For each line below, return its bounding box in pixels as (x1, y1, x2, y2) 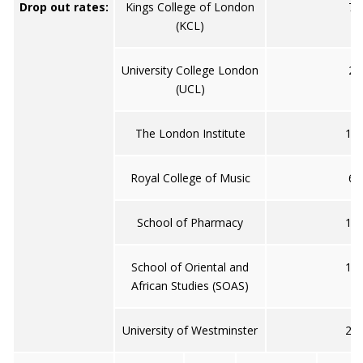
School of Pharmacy (137, 215, 243, 230)
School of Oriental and (131, 259, 249, 275)
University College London (122, 62, 258, 78)
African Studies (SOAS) (131, 278, 249, 293)
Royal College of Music (130, 170, 250, 186)
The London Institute (135, 126, 246, 141)
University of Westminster (122, 322, 258, 338)
